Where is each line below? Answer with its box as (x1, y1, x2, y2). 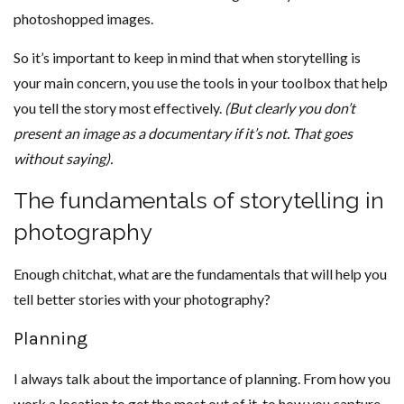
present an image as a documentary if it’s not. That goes (14, 124, 353, 142)
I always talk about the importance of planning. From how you (14, 369, 390, 387)
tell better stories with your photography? (14, 289, 271, 308)
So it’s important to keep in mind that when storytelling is (14, 48, 361, 66)
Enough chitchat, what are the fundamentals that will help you (14, 264, 387, 282)
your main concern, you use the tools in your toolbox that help (14, 73, 388, 91)
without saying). (14, 149, 113, 167)
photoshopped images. (14, 9, 153, 27)
